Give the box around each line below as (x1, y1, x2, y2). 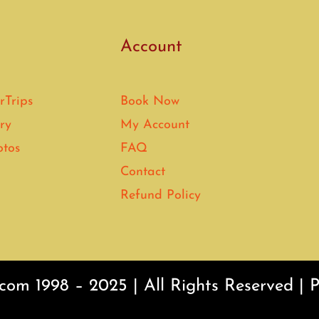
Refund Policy (120, 189, 202, 203)
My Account (120, 118, 190, 132)
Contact (120, 165, 166, 179)
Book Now (120, 95, 180, 109)
